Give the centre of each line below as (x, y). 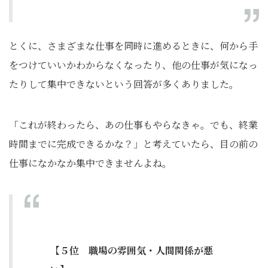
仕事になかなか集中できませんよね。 (90, 163)
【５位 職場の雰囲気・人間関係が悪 (132, 251)
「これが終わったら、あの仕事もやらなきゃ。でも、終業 (133, 125)
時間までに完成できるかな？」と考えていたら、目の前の (133, 144)
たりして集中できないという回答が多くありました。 (124, 84)
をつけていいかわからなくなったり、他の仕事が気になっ (133, 65)
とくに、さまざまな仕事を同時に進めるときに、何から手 (133, 46)
